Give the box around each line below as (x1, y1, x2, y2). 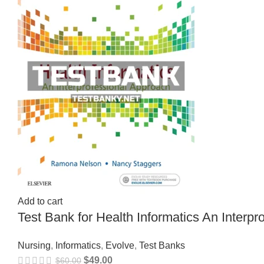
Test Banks (139, 240, 185, 250)
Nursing (18, 240, 51, 250)
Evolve (105, 240, 134, 250)
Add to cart (18, 196, 62, 206)
